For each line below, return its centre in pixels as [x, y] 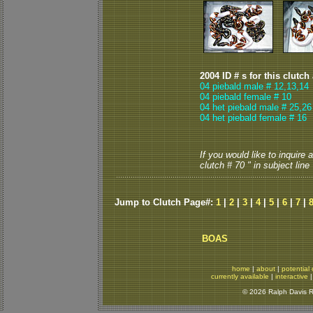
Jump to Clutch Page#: [165, 202]
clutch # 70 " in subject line [255, 165]
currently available [240, 276]
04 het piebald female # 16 [253, 118]
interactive [292, 276]
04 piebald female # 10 [246, 97]
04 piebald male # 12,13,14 [254, 86]
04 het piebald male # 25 [249, 107]
